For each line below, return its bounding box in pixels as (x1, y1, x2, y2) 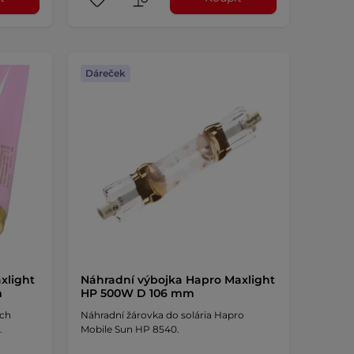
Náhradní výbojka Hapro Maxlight (80, 272, 275, 287)
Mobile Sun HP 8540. (80, 322, 179, 335)
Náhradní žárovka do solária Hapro (80, 308, 244, 321)
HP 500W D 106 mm (80, 285, 194, 300)
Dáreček (85, 66, 126, 79)
